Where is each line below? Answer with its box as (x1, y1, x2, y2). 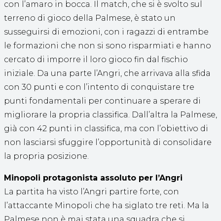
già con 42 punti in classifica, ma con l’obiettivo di (4, 124, 208, 134)
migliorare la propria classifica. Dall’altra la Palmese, (4, 110, 217, 120)
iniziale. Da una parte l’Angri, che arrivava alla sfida (4, 69, 211, 78)
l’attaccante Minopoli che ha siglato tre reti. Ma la (4, 201, 209, 211)
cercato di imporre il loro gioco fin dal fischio (4, 55, 188, 65)
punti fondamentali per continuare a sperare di (4, 96, 201, 106)
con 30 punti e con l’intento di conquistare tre (4, 82, 194, 92)
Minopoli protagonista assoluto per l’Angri (4, 173, 183, 183)
